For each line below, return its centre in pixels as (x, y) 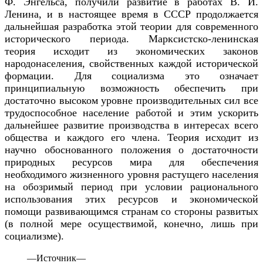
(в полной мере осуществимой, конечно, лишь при (131, 223)
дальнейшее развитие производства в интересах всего (131, 125)
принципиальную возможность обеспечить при (131, 88)
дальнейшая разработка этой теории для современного (131, 26)
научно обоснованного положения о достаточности (131, 149)
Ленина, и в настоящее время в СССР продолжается (131, 14)
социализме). (34, 236)
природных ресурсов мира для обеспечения (131, 162)
